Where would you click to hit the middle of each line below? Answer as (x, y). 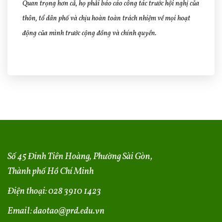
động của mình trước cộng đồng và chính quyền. (89, 33)
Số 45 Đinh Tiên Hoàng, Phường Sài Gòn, (80, 157)
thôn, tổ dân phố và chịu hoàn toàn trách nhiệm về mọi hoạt (106, 18)
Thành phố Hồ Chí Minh (51, 172)
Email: (20, 212)
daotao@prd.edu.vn (69, 212)
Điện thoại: (28, 192)
